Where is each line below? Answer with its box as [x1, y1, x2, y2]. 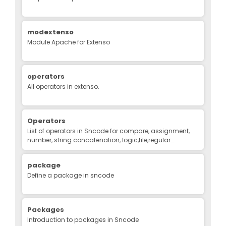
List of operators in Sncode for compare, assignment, [27, 126, 190, 135]
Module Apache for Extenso [27, 37, 110, 46]
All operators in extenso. [27, 82, 99, 91]
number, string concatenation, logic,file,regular [27, 135, 171, 144]
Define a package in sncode [27, 171, 114, 180]
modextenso [27, 27, 74, 37]
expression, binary [27, 144, 82, 153]
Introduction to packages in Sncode [27, 215, 139, 224]
